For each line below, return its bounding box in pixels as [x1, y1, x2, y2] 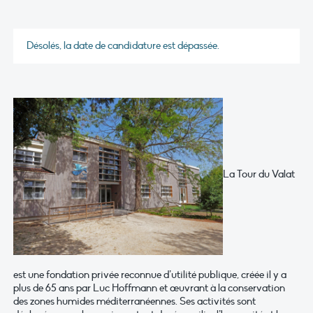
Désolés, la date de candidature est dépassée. [27, 39, 219, 52]
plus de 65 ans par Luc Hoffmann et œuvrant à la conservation [13, 281, 285, 294]
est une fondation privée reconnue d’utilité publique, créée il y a [13, 268, 286, 281]
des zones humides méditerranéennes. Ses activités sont [13, 294, 256, 307]
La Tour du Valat [223, 168, 295, 181]
